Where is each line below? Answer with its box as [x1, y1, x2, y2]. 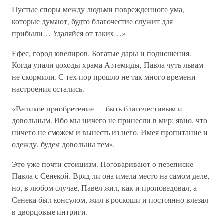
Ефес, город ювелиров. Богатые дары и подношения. [12, 48, 191, 58]
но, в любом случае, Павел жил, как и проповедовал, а [12, 182, 197, 193]
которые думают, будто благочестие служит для [12, 16, 173, 26]
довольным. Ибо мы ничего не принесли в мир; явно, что [12, 115, 207, 125]
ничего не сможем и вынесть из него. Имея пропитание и [12, 127, 208, 137]
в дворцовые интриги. [12, 206, 88, 217]
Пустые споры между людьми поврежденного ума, [12, 4, 184, 14]
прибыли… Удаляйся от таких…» [12, 28, 126, 38]
